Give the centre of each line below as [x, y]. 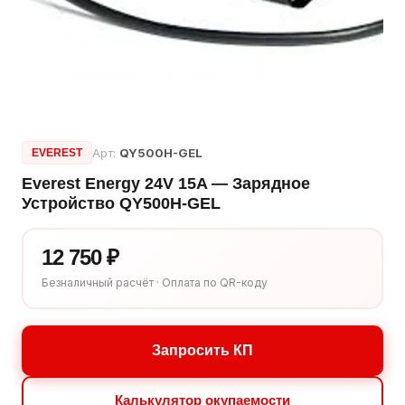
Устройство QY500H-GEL [121, 203]
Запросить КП [202, 350]
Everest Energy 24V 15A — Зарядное [166, 184]
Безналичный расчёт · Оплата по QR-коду [155, 283]
